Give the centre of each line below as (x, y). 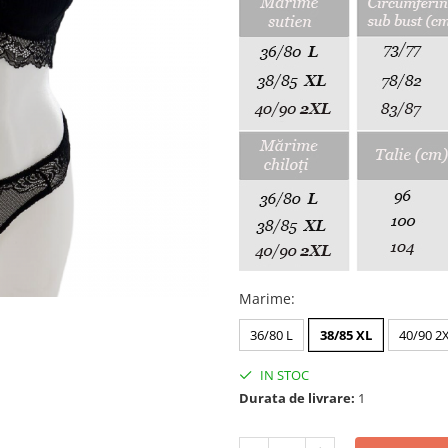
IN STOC (283, 375)
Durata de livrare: (297, 398)
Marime (265, 299)
